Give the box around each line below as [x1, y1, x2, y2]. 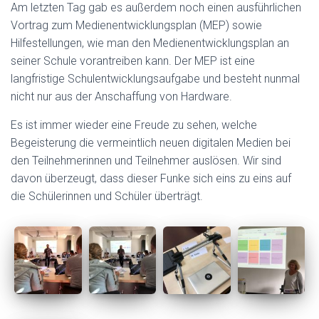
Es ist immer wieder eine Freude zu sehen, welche [11, 118, 257, 132]
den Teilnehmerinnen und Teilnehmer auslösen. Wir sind [11, 154, 281, 167]
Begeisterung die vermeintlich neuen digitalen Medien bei [11, 136, 291, 150]
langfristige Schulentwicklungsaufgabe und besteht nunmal [11, 72, 300, 85]
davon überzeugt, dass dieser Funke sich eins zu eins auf [11, 172, 291, 185]
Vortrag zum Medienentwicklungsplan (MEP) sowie [11, 19, 262, 32]
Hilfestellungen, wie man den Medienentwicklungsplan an [11, 36, 289, 50]
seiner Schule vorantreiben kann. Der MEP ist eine [11, 54, 255, 68]
